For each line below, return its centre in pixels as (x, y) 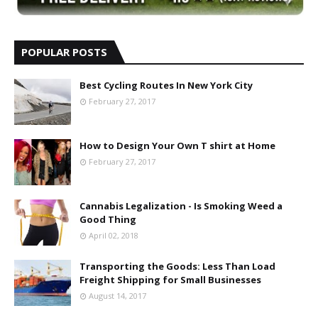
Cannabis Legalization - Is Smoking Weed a (181, 206)
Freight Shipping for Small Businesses (170, 280)
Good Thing (108, 220)
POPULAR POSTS (64, 52)
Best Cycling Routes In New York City (166, 86)
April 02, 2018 (114, 236)
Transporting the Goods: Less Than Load (177, 267)
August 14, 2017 (117, 296)
